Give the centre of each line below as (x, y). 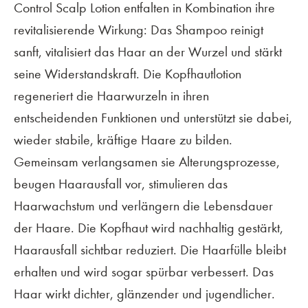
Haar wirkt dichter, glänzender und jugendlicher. (144, 294)
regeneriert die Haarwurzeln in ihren (111, 96)
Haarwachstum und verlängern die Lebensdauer (143, 206)
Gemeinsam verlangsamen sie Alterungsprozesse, (147, 162)
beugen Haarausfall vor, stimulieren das (121, 184)
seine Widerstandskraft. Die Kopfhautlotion (128, 74)
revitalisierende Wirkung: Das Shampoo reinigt (139, 30)
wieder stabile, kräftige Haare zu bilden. (123, 140)
